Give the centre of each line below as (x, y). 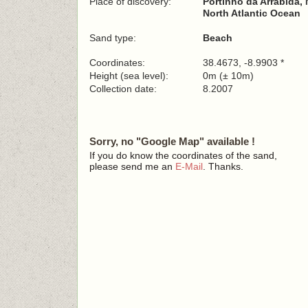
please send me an (132, 166)
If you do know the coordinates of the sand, (183, 155)
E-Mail (189, 166)
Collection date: (124, 89)
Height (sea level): (129, 76)
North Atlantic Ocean (252, 13)
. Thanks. (223, 166)
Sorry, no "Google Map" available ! (172, 141)
